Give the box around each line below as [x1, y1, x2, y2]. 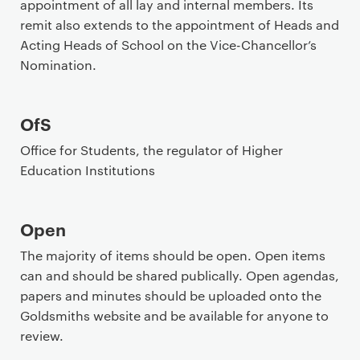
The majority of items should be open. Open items [20, 247, 325, 264]
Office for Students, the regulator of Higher [20, 141, 283, 158]
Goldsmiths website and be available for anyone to [20, 307, 329, 324]
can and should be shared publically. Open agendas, [20, 267, 339, 284]
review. [20, 327, 63, 344]
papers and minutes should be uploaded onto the [20, 287, 321, 304]
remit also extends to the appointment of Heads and [20, 16, 339, 33]
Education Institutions [20, 162, 155, 178]
